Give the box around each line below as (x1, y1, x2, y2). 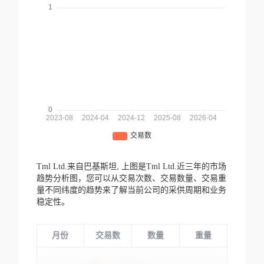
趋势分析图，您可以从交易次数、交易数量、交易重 (36, 174, 226, 183)
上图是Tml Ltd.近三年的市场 (121, 162, 226, 171)
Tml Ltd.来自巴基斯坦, (36, 162, 121, 171)
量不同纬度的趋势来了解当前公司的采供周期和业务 (36, 186, 226, 195)
